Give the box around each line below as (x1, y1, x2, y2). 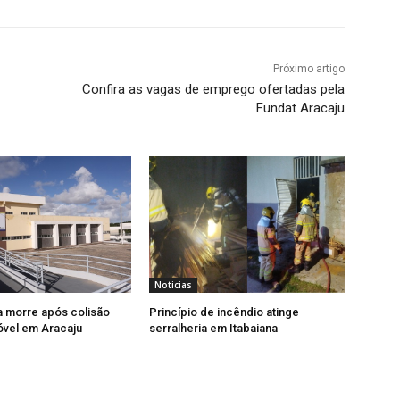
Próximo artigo (272, 62, 345, 76)
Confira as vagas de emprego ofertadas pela (81, 81, 345, 98)
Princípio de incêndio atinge (149, 305, 300, 320)
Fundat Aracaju (255, 100, 345, 117)
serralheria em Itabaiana (149, 321, 279, 336)
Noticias (154, 279, 193, 292)
